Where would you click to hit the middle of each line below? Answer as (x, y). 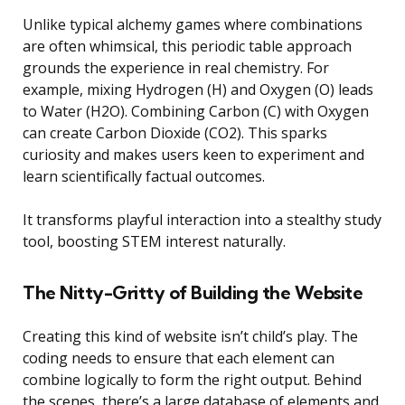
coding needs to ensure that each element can (179, 358)
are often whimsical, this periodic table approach (187, 46)
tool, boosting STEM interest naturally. (154, 241)
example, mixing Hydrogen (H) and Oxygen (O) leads (198, 89)
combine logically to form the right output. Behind (192, 379)
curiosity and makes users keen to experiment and (193, 154)
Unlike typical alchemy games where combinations (193, 24)
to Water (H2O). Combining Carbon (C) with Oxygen (196, 111)
